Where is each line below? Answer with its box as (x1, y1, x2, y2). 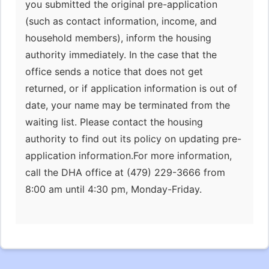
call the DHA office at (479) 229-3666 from (25, 166, 225, 178)
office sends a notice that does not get (25, 65, 203, 77)
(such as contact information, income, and (25, 15, 217, 27)
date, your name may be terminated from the (25, 99, 230, 111)
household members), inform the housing (25, 32, 211, 44)
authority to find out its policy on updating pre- (25, 133, 241, 145)
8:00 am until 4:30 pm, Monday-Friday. (25, 183, 202, 195)
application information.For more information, (25, 150, 232, 162)
